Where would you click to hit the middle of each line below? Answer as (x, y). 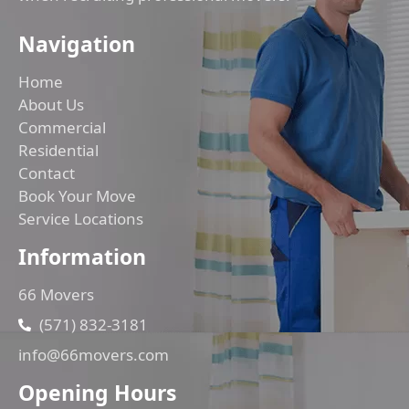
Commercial (62, 128)
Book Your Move (77, 196)
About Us (51, 105)
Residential (58, 151)
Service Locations (81, 219)
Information (82, 257)
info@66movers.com (94, 355)
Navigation (77, 44)
